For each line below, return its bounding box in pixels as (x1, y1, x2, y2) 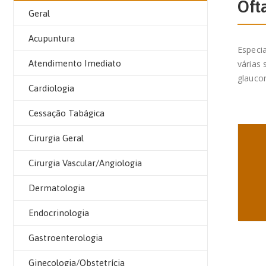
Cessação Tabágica (28, 108, 104, 118)
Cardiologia (28, 83, 74, 93)
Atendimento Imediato (28, 58, 121, 68)
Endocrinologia (28, 208, 89, 218)
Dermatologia (28, 183, 85, 193)
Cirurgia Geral (28, 133, 84, 143)
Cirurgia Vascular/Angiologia (28, 158, 142, 168)
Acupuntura (28, 33, 75, 43)
